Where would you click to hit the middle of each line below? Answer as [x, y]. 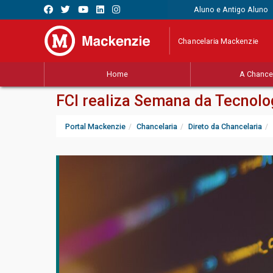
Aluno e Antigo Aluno [231, 9]
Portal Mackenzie [95, 127]
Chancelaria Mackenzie [218, 41]
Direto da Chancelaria [225, 127]
